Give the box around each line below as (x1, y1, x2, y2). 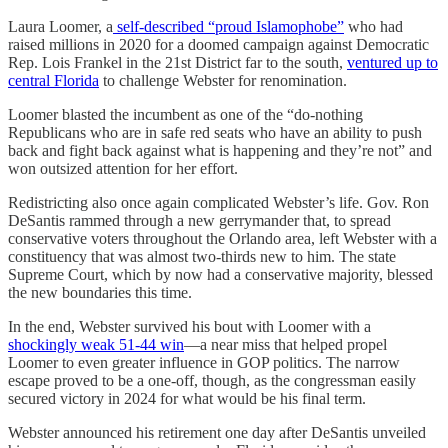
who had (344, 17, 403, 35)
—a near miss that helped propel (184, 335, 387, 353)
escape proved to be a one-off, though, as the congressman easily (8, 371, 416, 389)
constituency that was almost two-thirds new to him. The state (8, 247, 396, 265)
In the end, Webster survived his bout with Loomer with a (8, 317, 371, 335)
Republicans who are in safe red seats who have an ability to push (8, 123, 422, 141)
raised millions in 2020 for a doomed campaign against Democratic (8, 35, 429, 53)
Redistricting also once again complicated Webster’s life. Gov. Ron (8, 193, 429, 211)
